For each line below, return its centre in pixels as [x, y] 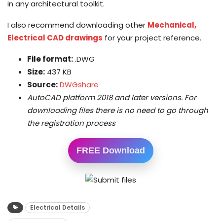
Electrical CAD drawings [55, 37]
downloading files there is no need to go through [118, 110]
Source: [42, 84]
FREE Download [110, 150]
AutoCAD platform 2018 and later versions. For [112, 97]
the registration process [71, 123]
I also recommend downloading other [77, 25]
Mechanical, [172, 25]
